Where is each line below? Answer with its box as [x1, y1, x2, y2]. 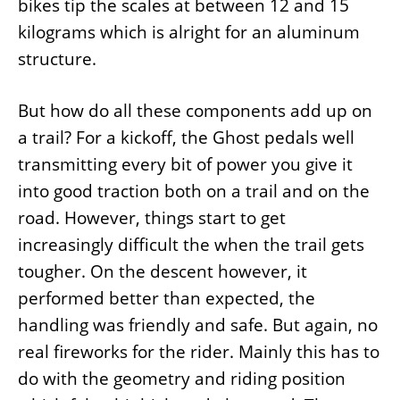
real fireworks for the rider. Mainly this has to [18, 340, 379, 364]
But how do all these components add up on [18, 99, 372, 123]
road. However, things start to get [18, 206, 286, 230]
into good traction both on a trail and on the [18, 179, 370, 204]
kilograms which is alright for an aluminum [18, 20, 360, 44]
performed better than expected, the [18, 287, 315, 311]
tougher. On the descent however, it [18, 260, 307, 284]
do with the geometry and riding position [18, 367, 346, 391]
